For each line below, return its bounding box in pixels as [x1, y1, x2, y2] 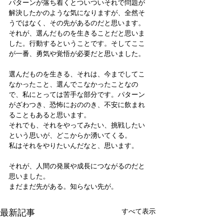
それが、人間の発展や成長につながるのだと [9, 162, 145, 170]
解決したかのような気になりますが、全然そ [9, 8, 145, 17]
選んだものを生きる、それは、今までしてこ [9, 70, 145, 78]
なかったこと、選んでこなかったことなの [9, 80, 138, 88]
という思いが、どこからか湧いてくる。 [9, 131, 131, 139]
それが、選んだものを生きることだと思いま [9, 29, 145, 37]
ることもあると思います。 [9, 110, 91, 119]
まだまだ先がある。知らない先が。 [9, 182, 118, 190]
